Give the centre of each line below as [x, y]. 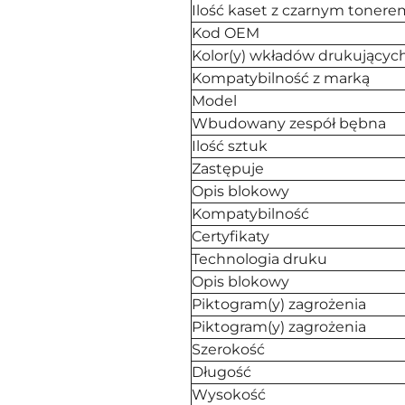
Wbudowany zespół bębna [288, 123]
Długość [221, 372]
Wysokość [228, 395]
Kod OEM [225, 33]
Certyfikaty [230, 236]
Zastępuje [227, 169]
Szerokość [228, 349]
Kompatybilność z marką [280, 78]
